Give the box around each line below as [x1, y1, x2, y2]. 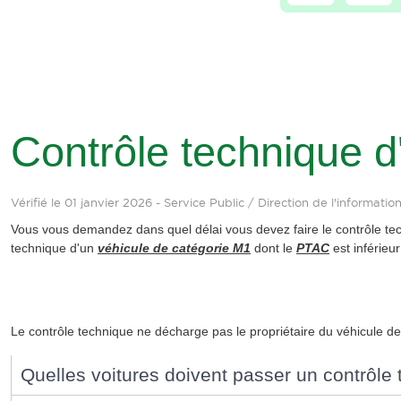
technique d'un [11, 240, 98, 255]
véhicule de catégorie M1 [98, 240, 251, 255]
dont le [251, 240, 296, 255]
